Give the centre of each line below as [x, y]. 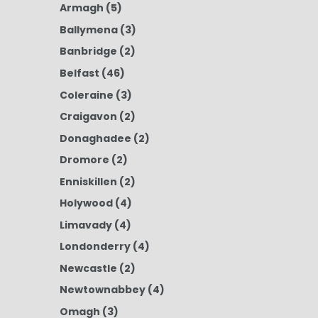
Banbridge [88, 51]
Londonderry [95, 247]
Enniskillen [88, 181]
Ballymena [88, 29]
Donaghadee [95, 138]
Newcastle [88, 268]
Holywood [86, 203]
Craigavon [88, 117]
